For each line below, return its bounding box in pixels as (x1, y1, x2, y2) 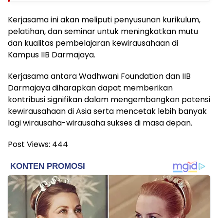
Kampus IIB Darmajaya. (8, 49, 95, 61)
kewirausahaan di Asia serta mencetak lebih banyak (8, 106, 207, 117)
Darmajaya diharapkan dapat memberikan (8, 82, 173, 94)
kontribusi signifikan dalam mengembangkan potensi (8, 94, 210, 106)
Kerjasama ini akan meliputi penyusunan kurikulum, (8, 14, 200, 26)
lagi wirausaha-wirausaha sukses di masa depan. (8, 117, 192, 129)
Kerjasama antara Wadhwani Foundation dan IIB (8, 71, 191, 82)
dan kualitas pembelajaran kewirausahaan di (8, 37, 178, 49)
